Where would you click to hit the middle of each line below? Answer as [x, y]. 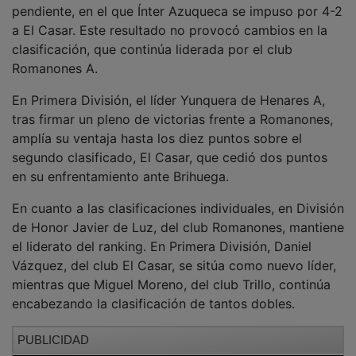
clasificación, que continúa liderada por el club [152, 38]
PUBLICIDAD [53, 328]
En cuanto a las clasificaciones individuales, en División [178, 197]
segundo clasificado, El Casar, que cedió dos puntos [170, 146]
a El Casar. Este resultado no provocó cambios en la [170, 19]
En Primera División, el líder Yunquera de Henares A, [168, 89]
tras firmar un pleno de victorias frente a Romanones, [172, 108]
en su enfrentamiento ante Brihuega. [120, 165]
